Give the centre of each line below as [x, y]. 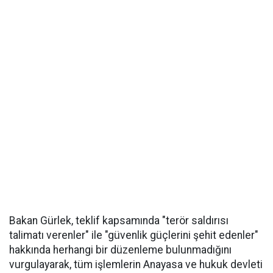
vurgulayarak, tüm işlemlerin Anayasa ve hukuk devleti [136, 264]
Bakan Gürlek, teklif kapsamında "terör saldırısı [119, 221]
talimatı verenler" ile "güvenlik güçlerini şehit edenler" [134, 235]
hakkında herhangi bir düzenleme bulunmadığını [120, 250]
